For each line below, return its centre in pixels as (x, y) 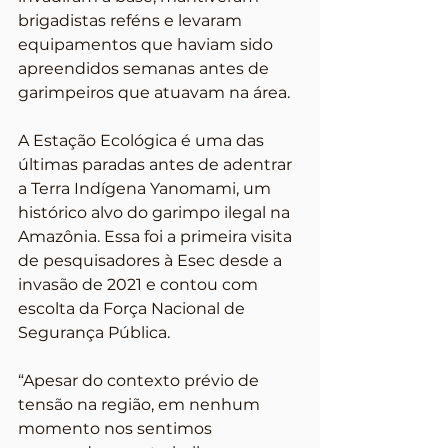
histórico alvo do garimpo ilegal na (156, 212)
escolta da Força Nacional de (133, 308)
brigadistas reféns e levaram (132, 20)
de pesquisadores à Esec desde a (152, 260)
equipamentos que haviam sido (147, 44)
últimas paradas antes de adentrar (157, 164)
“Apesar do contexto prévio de (140, 380)
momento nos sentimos (117, 428)
